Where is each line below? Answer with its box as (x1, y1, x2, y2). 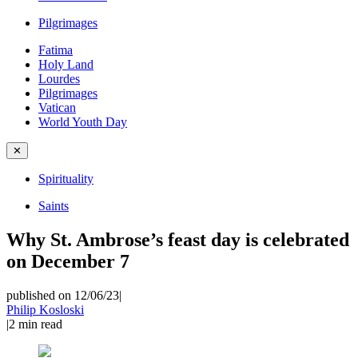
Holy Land (38, 58, 93, 71)
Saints (38, 199, 69, 213)
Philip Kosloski (6, 302, 84, 316)
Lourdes (38, 72, 80, 86)
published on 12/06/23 (6, 288, 119, 302)
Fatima (38, 43, 73, 57)
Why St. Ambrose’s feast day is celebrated (6, 229, 349, 250)
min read (18, 316, 62, 331)
